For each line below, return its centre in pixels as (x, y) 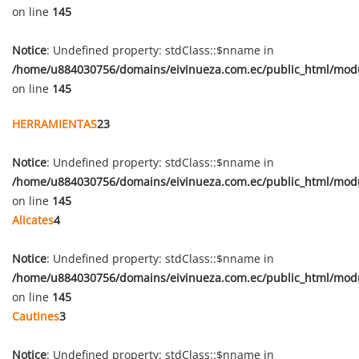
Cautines (36, 316)
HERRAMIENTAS (54, 124)
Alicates (33, 220)
